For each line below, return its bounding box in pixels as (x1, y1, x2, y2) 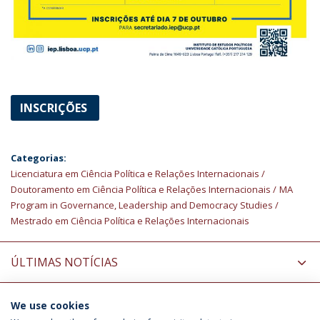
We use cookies (11, 299, 89, 312)
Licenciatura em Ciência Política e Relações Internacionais (11, 166, 259, 180)
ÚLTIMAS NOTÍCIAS (11, 254, 118, 270)
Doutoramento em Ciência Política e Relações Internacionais (11, 182, 271, 196)
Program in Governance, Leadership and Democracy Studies (11, 198, 273, 211)
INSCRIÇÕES (20, 99, 90, 116)
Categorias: (11, 151, 66, 164)
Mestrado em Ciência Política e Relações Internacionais (11, 214, 249, 227)
